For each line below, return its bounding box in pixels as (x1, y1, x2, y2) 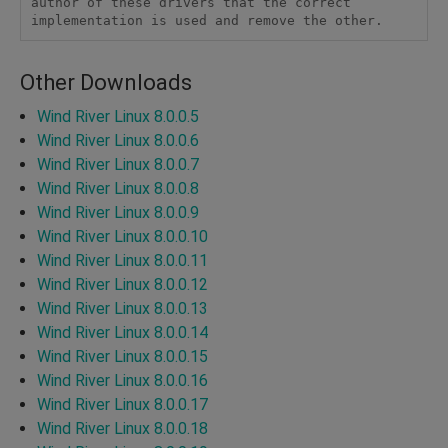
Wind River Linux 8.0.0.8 (37, 178, 199, 198)
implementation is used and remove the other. (30, 13, 391, 29)
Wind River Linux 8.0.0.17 (37, 394, 208, 414)
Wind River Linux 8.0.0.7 (37, 154, 199, 174)
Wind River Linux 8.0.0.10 (37, 226, 208, 246)
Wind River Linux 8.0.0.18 (37, 418, 208, 438)
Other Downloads (20, 69, 192, 95)
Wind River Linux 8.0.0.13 (37, 298, 208, 318)
